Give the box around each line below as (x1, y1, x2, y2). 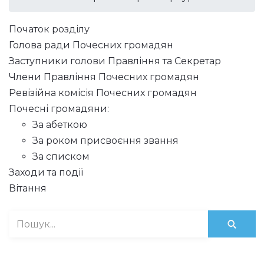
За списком (32, 151, 90, 162)
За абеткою (32, 119, 87, 130)
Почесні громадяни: (9, 103, 109, 114)
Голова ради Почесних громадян (9, 39, 173, 51)
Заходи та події (9, 167, 83, 178)
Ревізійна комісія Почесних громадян (9, 87, 197, 98)
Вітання (9, 183, 47, 194)
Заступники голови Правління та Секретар (9, 55, 221, 67)
